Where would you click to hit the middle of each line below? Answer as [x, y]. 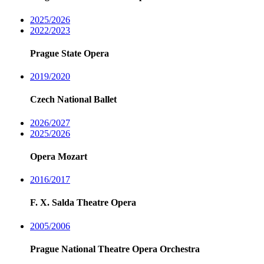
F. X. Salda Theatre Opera [83, 203]
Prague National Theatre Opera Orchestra [115, 249]
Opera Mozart [59, 156]
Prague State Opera [70, 53]
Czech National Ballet [73, 100]
